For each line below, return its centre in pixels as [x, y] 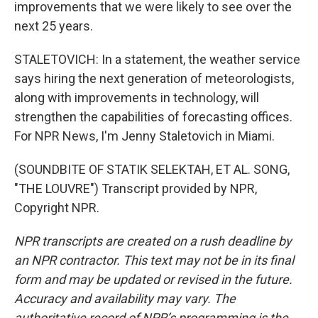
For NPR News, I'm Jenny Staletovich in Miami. [144, 136]
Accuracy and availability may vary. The [125, 298]
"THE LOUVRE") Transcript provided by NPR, [136, 188]
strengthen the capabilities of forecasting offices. [153, 117]
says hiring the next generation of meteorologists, [154, 78]
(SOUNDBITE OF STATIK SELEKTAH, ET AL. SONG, [152, 169]
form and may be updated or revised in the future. [153, 279]
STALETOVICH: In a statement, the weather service [157, 59]
